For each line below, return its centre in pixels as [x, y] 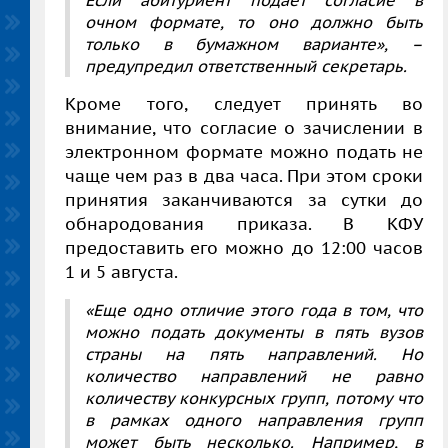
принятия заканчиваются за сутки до [244, 199]
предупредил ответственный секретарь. [246, 65]
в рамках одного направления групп [254, 419]
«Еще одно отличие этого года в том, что [254, 309]
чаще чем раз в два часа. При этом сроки [244, 175]
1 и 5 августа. [121, 271]
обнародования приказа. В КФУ [244, 223]
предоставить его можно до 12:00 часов [244, 247]
